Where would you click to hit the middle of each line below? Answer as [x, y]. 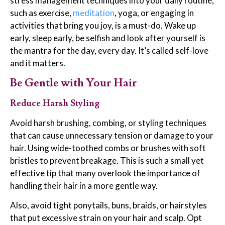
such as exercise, [41, 13]
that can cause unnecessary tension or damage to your [112, 135]
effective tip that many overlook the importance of [105, 173]
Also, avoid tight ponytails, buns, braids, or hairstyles [108, 205]
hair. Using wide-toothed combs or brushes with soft [108, 148]
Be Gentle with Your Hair [74, 83]
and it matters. [38, 63]
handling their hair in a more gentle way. [84, 185]
